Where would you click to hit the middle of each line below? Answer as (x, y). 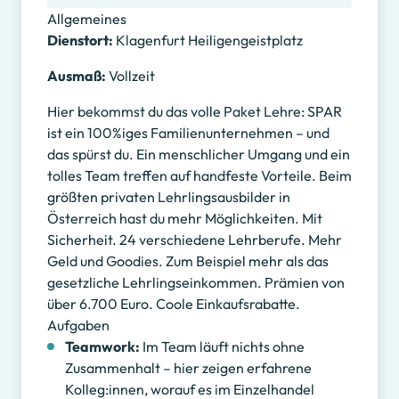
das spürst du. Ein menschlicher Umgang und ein (198, 155)
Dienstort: (80, 41)
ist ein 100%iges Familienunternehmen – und (188, 133)
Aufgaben (78, 326)
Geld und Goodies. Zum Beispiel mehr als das (187, 261)
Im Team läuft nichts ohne (222, 347)
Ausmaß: (76, 76)
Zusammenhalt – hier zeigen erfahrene (188, 368)
